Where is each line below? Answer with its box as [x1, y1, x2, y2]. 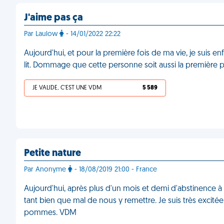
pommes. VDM [24, 209, 76, 217]
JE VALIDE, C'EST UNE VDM [32, 85, 101, 91]
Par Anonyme [24, 166, 68, 173]
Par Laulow [24, 30, 59, 38]
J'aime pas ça [24, 13, 83, 23]
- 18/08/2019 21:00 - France [72, 166, 157, 173]
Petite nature [24, 148, 81, 158]
